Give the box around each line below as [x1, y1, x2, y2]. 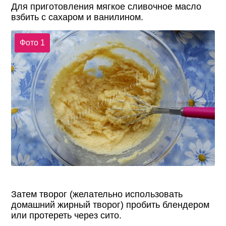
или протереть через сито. [11, 210, 122, 220]
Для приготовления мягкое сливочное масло [11, 2, 202, 12]
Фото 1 [19, 38, 45, 47]
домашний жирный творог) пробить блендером [11, 199, 210, 210]
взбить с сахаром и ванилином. [11, 12, 144, 22]
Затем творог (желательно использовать [11, 189, 183, 199]
